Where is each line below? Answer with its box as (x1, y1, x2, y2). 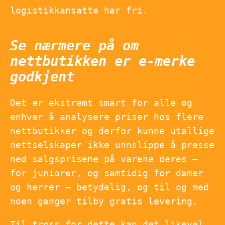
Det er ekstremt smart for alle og (10, 97, 192, 108)
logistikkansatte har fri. (10, 5, 148, 16)
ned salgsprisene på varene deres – (10, 153, 198, 164)
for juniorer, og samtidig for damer (10, 167, 203, 178)
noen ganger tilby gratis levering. (10, 195, 198, 206)
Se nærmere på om (10, 38, 139, 54)
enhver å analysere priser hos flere (10, 111, 203, 122)
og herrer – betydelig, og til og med (10, 181, 209, 192)
